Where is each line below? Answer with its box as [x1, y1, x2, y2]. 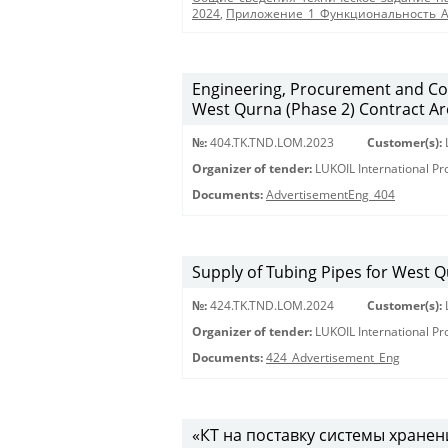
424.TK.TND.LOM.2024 [210, 298, 334, 313]
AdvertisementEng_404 [266, 187, 395, 202]
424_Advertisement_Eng [266, 350, 400, 365]
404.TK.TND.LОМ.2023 [210, 135, 334, 150]
